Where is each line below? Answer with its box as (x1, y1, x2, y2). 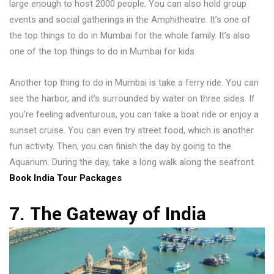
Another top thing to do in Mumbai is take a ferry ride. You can (9, 77, 259, 89)
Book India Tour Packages (9, 172, 122, 184)
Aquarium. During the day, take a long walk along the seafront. (9, 157, 256, 168)
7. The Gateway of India (9, 201, 221, 228)
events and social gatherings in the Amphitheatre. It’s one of (9, 14, 251, 26)
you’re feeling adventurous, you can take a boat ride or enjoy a (9, 109, 259, 120)
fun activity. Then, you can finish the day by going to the (9, 141, 231, 152)
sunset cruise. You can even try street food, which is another (9, 125, 254, 136)
